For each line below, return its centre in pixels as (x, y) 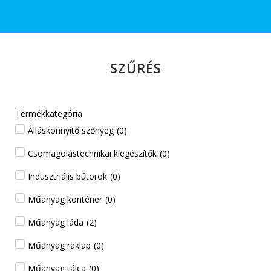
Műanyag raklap (59, 245)
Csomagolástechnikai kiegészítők (92, 153)
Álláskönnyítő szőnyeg (71, 130)
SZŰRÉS (135, 67)
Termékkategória (49, 113)
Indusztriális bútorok (67, 176)
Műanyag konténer (65, 199)
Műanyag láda (56, 222)
